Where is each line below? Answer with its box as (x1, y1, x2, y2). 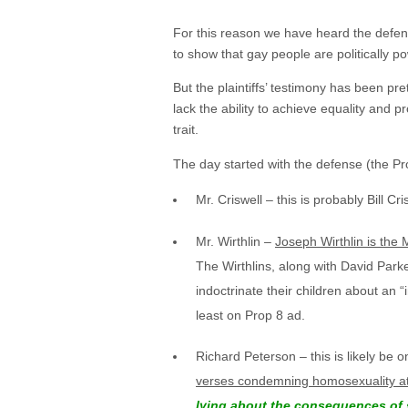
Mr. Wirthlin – (196, 233, 275, 249)
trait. (173, 122, 199, 138)
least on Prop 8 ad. (196, 307, 305, 322)
